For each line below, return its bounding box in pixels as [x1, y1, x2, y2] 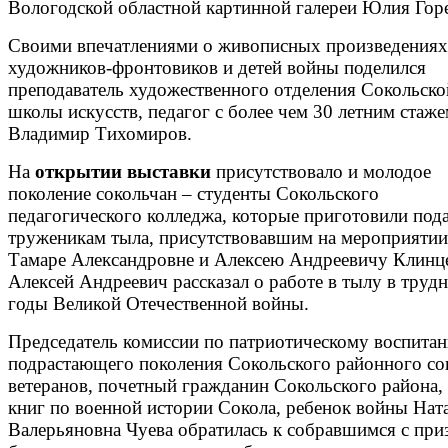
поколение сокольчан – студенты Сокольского [8, 182, 379, 204]
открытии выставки [35, 160, 211, 182]
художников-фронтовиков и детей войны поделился [8, 56, 426, 78]
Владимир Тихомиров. [8, 122, 192, 144]
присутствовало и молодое [211, 160, 431, 182]
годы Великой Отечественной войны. [8, 292, 309, 314]
